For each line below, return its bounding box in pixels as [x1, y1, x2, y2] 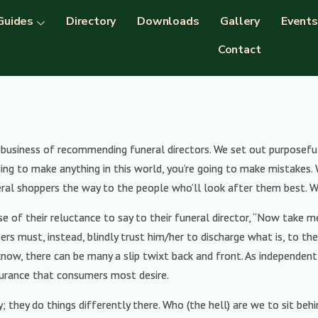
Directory [65, 13, 116, 29]
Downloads [137, 13, 199, 29]
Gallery [220, 13, 260, 29]
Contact [217, 42, 261, 57]
